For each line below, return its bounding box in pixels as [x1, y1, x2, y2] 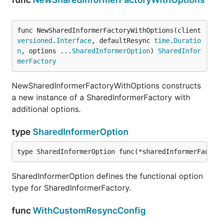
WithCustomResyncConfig [33, 205, 146, 216]
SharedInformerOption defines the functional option [12, 171, 203, 181]
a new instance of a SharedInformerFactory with [12, 92, 190, 102]
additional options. [12, 104, 81, 114]
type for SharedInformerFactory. [12, 183, 131, 193]
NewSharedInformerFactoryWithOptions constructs [12, 81, 201, 90]
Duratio [174, 37, 201, 44]
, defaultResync [91, 37, 154, 44]
